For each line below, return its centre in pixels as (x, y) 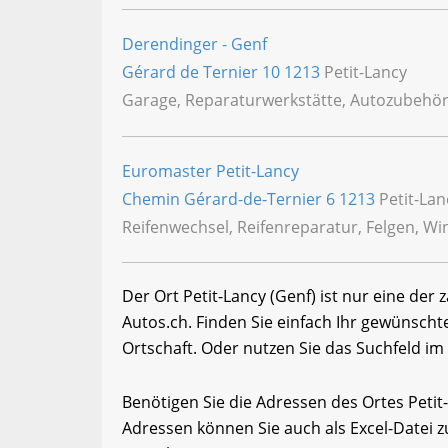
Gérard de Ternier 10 (203, 72)
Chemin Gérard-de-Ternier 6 (230, 198)
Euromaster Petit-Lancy (210, 170)
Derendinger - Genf (194, 44)
